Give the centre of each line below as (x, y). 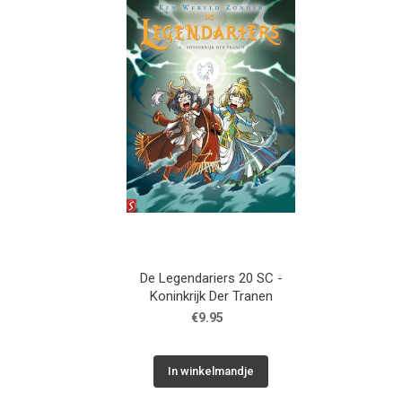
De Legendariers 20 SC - (211, 279)
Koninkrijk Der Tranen (211, 297)
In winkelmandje (211, 371)
